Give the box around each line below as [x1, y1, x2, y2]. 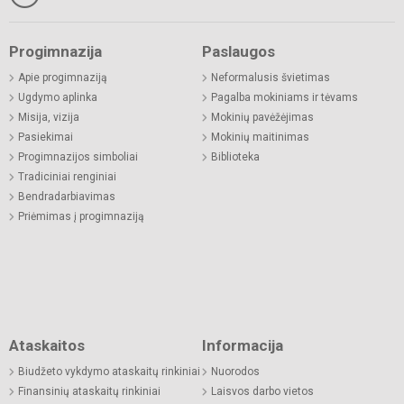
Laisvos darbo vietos [211, 384, 314, 398]
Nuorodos [211, 364, 260, 378]
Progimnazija [9, 41, 102, 60]
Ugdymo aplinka [18, 90, 97, 104]
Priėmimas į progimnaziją [18, 209, 144, 223]
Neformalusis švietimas [211, 70, 330, 84]
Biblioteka [211, 150, 260, 163]
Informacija [202, 335, 283, 354]
